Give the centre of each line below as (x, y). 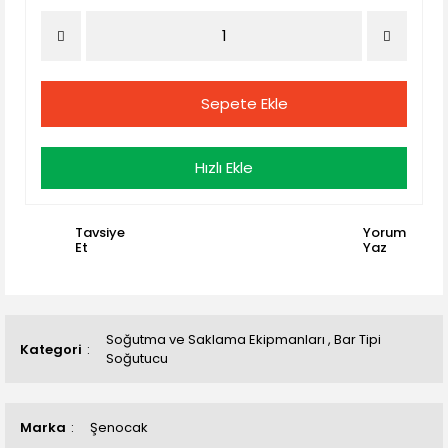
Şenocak (119, 427)
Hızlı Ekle (224, 167)
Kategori (51, 349)
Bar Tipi (357, 339)
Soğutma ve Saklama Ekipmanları (215, 339)
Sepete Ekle (244, 103)
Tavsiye (100, 232)
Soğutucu (137, 358)
